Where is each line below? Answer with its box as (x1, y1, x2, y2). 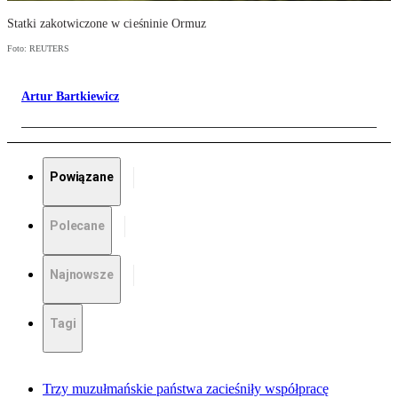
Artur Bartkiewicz (21, 90, 119, 104)
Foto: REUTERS (7, 44, 69, 54)
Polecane (50, 219, 105, 234)
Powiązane (50, 170, 114, 185)
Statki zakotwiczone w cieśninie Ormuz (7, 17, 206, 31)
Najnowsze (50, 267, 114, 283)
